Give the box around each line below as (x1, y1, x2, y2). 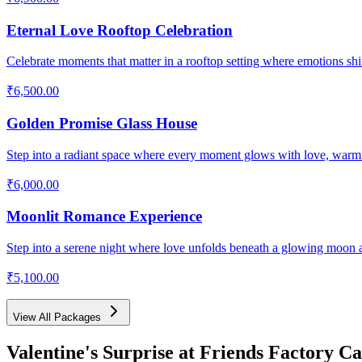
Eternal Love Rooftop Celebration (6, 21, 233, 39)
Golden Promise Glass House (6, 115, 197, 132)
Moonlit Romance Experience (6, 208, 202, 225)
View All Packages (13, 311, 104, 324)
